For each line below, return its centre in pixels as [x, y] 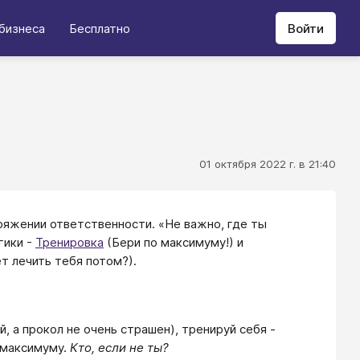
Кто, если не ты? [119, 347]
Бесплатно [100, 28]
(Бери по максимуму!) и [174, 242]
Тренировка [70, 242]
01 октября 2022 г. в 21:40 [268, 164]
